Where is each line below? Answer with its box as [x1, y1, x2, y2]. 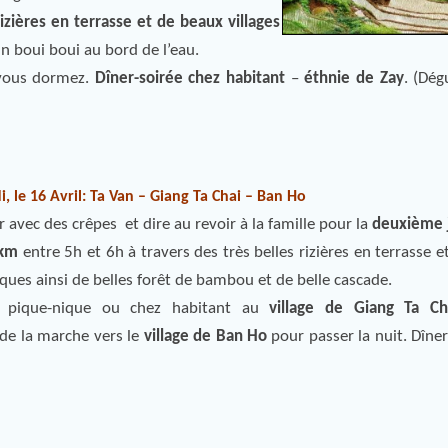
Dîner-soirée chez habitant [94, 70, 286, 87]
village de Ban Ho [143, 328, 267, 345]
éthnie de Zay [304, 70, 404, 87]
